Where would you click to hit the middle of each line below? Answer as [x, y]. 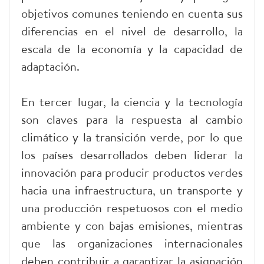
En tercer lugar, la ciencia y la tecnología [132, 102]
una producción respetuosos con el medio [132, 208]
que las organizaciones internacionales [132, 243]
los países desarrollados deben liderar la [132, 155]
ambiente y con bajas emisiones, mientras [132, 226]
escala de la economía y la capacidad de [132, 49]
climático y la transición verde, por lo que [132, 137]
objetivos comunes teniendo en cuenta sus [132, 14]
